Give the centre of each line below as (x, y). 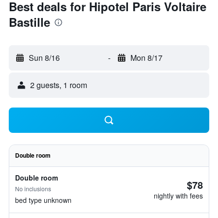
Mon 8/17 (146, 58)
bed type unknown (43, 200)
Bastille (29, 22)
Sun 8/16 (44, 58)
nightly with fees (178, 196)
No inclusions (33, 189)
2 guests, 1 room (59, 85)
